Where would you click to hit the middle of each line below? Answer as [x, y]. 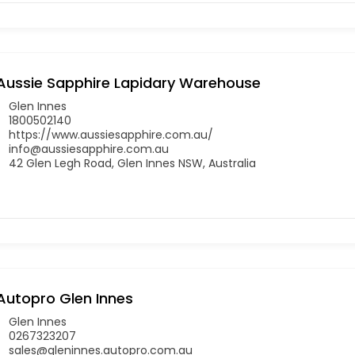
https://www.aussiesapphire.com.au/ [111, 134]
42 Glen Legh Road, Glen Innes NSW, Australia [132, 163]
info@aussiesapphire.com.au [89, 149]
